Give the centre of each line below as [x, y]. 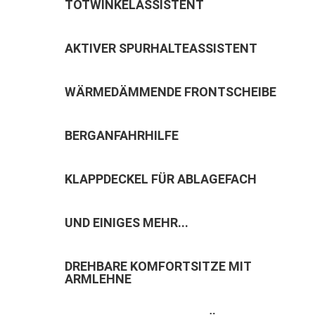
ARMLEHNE [98, 279]
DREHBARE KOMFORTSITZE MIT [157, 266]
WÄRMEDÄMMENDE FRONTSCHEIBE [170, 92]
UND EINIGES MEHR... [126, 223]
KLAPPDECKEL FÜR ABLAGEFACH [160, 179]
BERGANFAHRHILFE [121, 136]
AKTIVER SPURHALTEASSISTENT [161, 49]
